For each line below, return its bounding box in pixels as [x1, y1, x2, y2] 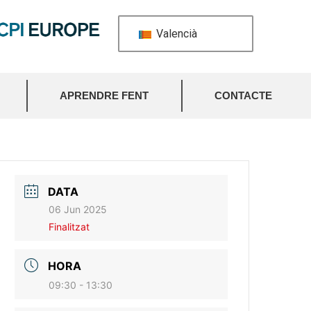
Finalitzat [49, 221, 90, 233]
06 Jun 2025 [49, 203, 108, 215]
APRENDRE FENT [60, 90, 149, 101]
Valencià [153, 27, 197, 40]
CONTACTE [214, 90, 272, 101]
